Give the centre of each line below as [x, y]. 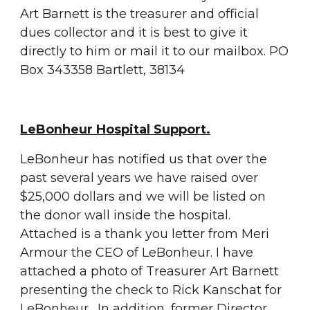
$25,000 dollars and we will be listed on [143, 197]
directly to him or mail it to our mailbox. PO [155, 51]
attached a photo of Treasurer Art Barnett [150, 271]
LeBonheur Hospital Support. [116, 129]
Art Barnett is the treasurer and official [140, 14]
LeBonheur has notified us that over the [144, 159]
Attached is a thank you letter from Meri [145, 234]
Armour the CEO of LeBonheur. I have [137, 253]
